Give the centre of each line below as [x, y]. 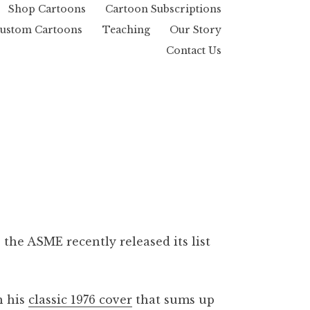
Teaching [126, 29]
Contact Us [194, 50]
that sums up [174, 300]
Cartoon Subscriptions [163, 9]
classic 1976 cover [81, 300]
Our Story [195, 29]
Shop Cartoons [47, 9]
